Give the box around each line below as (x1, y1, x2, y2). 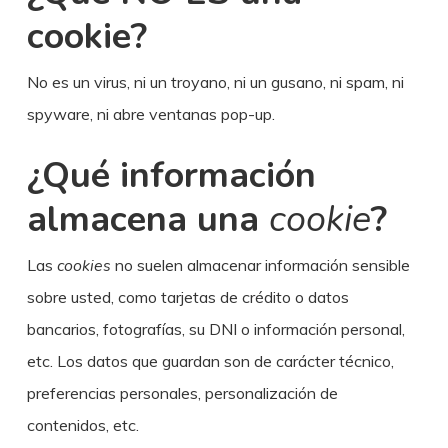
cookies (56, 255, 111, 277)
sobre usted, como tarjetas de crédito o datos (26, 287, 349, 307)
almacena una (26, 195, 269, 244)
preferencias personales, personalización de (26, 383, 338, 403)
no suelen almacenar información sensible (110, 255, 410, 275)
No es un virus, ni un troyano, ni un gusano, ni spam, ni (26, 72, 404, 92)
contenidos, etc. (26, 415, 139, 435)
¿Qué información (26, 151, 316, 200)
